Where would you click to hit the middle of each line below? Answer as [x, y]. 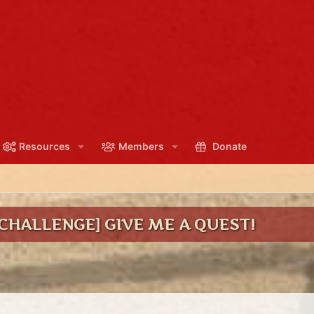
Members [141, 146]
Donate [229, 146]
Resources [45, 146]
